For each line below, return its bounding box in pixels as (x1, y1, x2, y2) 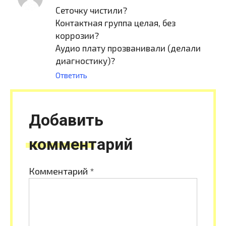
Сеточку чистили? (55, 5, 127, 16)
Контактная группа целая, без (55, 18, 176, 28)
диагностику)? (55, 55, 115, 66)
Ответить (55, 71, 87, 80)
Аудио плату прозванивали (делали (55, 43, 201, 53)
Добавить (29, 110, 103, 130)
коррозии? (55, 30, 99, 41)
